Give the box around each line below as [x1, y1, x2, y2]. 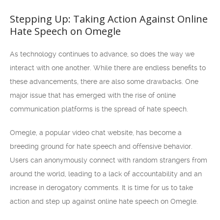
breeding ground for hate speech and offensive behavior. [10, 142, 192, 150]
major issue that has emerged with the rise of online [10, 91, 176, 99]
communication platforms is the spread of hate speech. [10, 105, 188, 113]
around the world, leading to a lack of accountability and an [10, 170, 202, 178]
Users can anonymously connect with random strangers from [10, 156, 207, 164]
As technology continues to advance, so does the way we [10, 50, 194, 58]
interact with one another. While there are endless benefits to [10, 64, 206, 72]
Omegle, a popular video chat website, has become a [10, 129, 182, 137]
